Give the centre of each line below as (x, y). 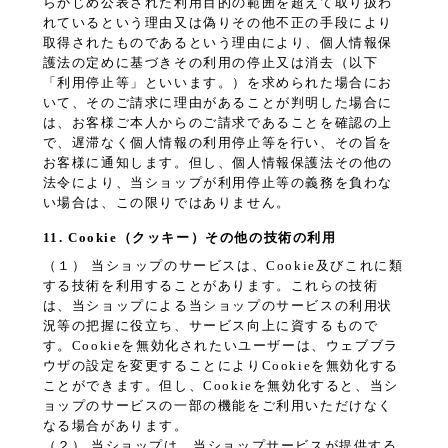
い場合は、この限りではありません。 (166, 203)
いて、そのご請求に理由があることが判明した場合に (217, 103)
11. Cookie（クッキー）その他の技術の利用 (189, 238)
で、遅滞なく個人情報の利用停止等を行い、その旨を (217, 143)
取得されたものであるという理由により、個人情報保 (217, 43)
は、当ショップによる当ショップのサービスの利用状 (217, 306)
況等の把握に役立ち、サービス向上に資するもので (210, 326)
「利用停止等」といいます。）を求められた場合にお (217, 83)
